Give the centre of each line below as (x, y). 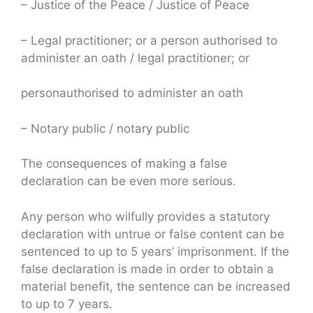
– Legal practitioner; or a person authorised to (149, 40)
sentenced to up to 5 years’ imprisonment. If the (155, 251)
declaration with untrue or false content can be (153, 234)
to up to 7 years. (67, 304)
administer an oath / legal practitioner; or (135, 58)
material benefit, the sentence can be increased (156, 286)
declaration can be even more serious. (129, 181)
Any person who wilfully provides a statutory (145, 216)
